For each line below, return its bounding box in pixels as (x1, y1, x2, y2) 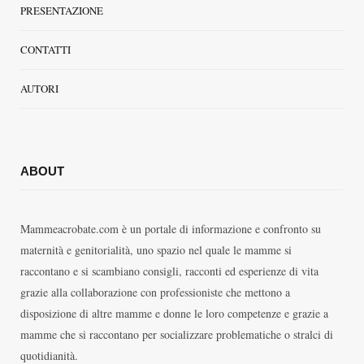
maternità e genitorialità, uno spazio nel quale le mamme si (20, 241, 292, 258)
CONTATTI (20, 41, 71, 57)
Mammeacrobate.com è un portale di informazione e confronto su (20, 220, 321, 236)
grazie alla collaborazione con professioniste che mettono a (20, 284, 290, 300)
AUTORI (20, 80, 58, 96)
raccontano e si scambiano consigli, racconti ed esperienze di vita (20, 262, 318, 279)
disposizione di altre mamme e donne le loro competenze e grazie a (20, 305, 328, 321)
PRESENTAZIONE (20, 2, 103, 18)
